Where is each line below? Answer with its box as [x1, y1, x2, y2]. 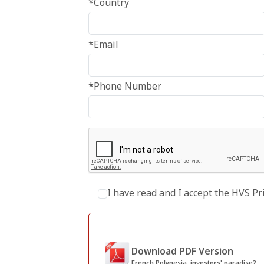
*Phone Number [88, 80, 161, 93]
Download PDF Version [131, 245, 233, 258]
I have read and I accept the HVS [107, 186, 252, 199]
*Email [88, 38, 118, 51]
